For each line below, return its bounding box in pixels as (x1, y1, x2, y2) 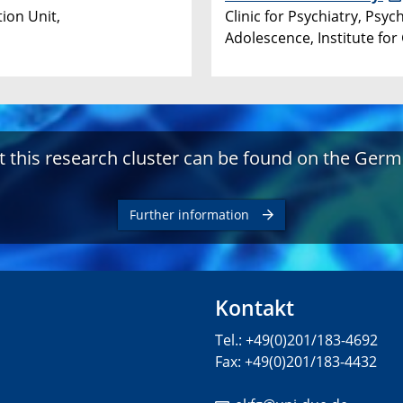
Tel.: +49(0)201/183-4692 (215, 330, 378, 351)
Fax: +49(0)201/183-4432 (215, 352, 377, 372)
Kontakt (215, 293, 294, 323)
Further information (130, 206, 249, 224)
